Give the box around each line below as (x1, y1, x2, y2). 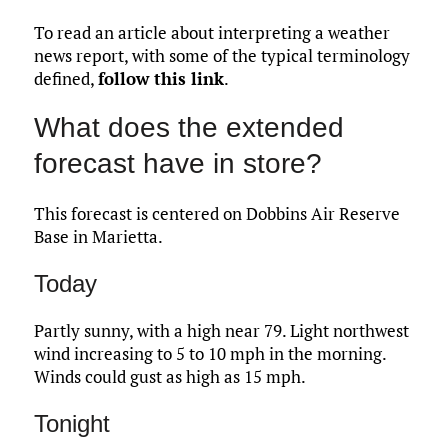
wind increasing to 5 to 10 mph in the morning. (33, 342, 386, 366)
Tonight (33, 410, 110, 438)
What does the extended (33, 112, 344, 144)
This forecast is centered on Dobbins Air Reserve (33, 202, 400, 226)
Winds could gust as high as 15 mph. (33, 365, 306, 389)
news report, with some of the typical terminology (33, 44, 410, 68)
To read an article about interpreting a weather (33, 21, 390, 45)
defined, (33, 67, 98, 91)
